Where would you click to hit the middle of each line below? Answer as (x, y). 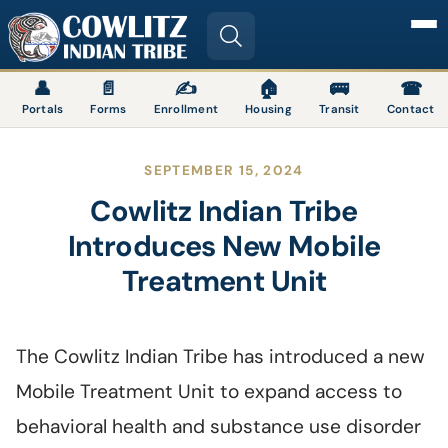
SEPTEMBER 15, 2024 (224, 171)
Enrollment (186, 110)
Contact (410, 110)
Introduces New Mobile (224, 246)
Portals (42, 110)
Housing (268, 110)
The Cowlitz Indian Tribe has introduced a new (220, 357)
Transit (339, 110)
